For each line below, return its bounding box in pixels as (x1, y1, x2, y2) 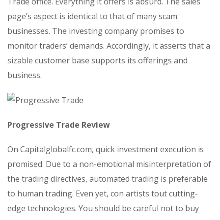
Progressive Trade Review (7, 119, 110, 131)
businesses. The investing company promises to (7, 25, 184, 36)
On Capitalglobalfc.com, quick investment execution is (7, 144, 204, 155)
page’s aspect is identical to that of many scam (7, 10, 177, 22)
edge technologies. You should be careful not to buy (7, 203, 199, 214)
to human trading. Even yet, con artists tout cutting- (7, 188, 198, 199)
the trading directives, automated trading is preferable (7, 173, 208, 185)
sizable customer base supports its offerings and (7, 55, 188, 66)
